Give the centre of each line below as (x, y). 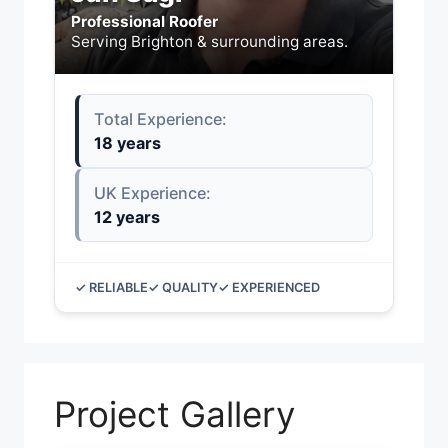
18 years (127, 143)
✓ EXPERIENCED (269, 287)
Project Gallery (174, 414)
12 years (127, 217)
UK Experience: (152, 193)
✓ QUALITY (183, 287)
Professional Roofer (144, 21)
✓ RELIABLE (111, 287)
